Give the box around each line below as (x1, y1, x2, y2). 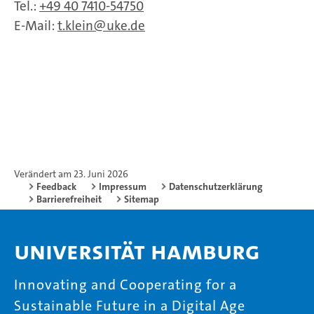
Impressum (99, 179, 146, 193)
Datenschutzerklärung (169, 179, 263, 193)
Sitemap (124, 192, 159, 205)
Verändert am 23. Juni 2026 (14, 167, 128, 180)
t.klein (57, 16, 93, 34)
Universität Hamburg (14, 234, 260, 268)
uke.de (107, 16, 145, 34)
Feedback (36, 179, 76, 193)
